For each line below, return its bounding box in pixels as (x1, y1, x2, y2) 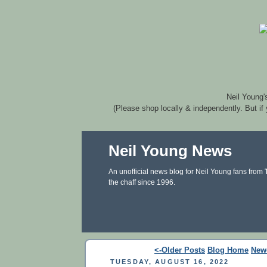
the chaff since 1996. (108, 178, 175, 187)
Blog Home (207, 246, 249, 254)
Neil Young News (108, 142, 232, 160)
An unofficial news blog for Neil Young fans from (108, 167, 265, 176)
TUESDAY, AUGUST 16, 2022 (110, 257, 229, 265)
